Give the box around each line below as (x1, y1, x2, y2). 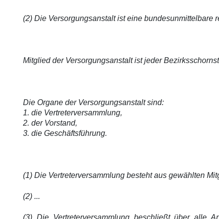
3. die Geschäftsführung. (23, 129, 107, 137)
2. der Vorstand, (23, 119, 77, 127)
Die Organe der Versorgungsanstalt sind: (23, 98, 164, 107)
